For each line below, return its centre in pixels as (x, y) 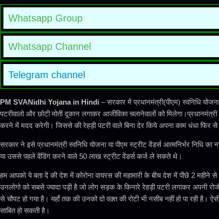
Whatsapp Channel (50, 47)
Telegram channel (47, 75)
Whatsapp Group (45, 18)
